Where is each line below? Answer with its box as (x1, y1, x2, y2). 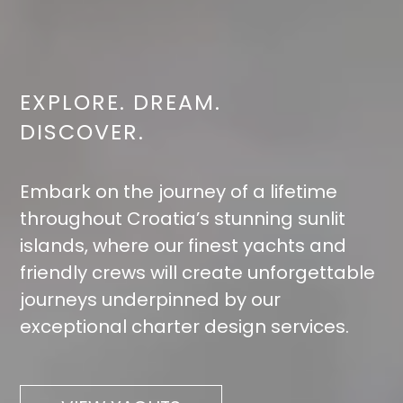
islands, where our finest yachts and (20, 232, 347, 258)
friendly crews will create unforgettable (20, 259, 376, 285)
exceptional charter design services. (20, 313, 350, 339)
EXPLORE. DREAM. (20, 86, 222, 117)
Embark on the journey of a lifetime (20, 178, 338, 204)
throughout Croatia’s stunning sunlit (20, 205, 346, 231)
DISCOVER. (20, 116, 146, 147)
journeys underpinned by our (20, 286, 282, 312)
